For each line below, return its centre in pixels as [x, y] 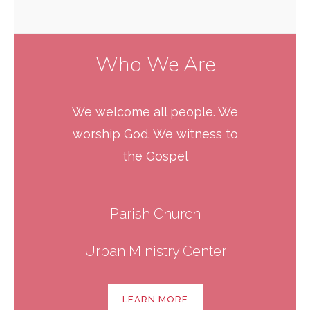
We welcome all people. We [155, 112]
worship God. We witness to [155, 134]
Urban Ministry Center [155, 251]
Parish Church [155, 214]
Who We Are [155, 65]
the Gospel [155, 156]
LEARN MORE [155, 299]
